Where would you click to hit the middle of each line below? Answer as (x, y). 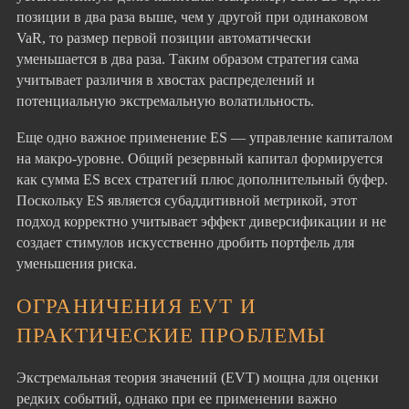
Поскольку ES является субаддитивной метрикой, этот (187, 200)
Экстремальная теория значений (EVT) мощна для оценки (198, 378)
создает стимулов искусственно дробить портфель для (185, 242)
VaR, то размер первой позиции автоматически (164, 38)
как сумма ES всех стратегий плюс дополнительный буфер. (202, 179)
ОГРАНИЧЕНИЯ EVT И (136, 305)
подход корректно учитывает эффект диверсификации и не (201, 221)
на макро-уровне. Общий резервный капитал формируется (199, 158)
